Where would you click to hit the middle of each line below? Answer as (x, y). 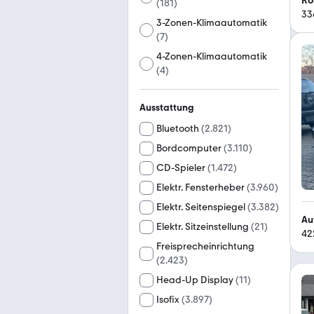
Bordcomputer (189, 148)
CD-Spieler (181, 168)
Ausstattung (167, 108)
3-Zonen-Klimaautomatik (212, 23)
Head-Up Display (195, 280)
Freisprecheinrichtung (205, 246)
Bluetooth (178, 129)
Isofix (168, 300)
